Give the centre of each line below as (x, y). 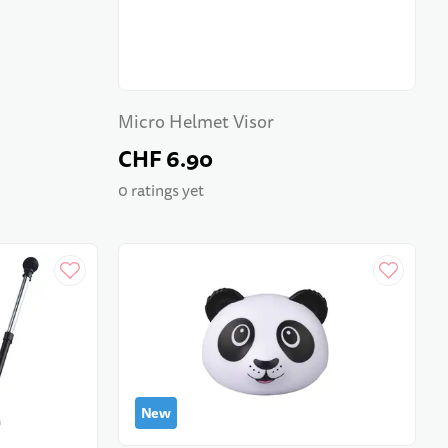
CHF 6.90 (165, 160)
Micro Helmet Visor (195, 123)
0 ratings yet (160, 190)
